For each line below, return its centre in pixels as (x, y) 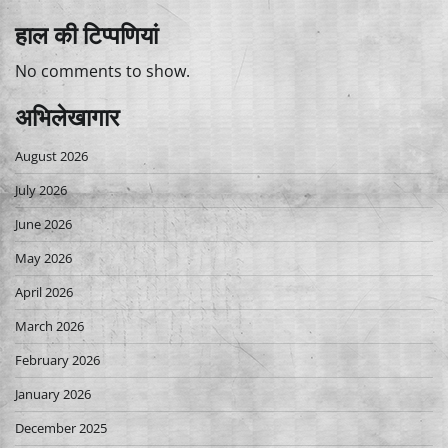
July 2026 (41, 190)
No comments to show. (102, 71)
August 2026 (51, 156)
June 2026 (43, 224)
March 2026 (49, 326)
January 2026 (53, 394)
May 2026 (43, 258)
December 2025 (61, 428)
